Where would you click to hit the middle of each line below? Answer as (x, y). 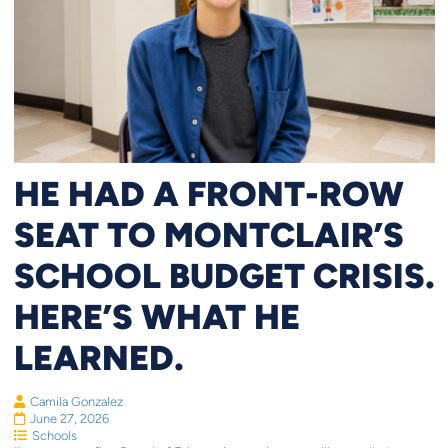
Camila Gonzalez (76, 402)
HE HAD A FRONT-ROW (208, 193)
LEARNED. (98, 357)
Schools (54, 436)
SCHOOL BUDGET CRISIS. (224, 275)
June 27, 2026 (69, 419)
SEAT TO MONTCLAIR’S (208, 234)
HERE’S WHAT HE (156, 316)
